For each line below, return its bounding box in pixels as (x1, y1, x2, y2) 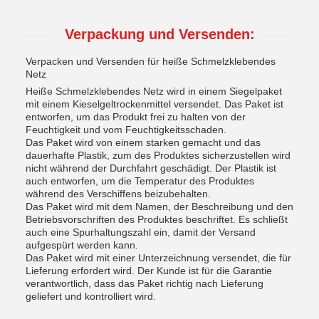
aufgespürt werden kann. (26, 239, 138, 251)
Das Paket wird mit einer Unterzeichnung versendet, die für (26, 252, 291, 263)
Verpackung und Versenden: (64, 26, 255, 42)
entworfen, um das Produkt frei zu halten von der (26, 111, 246, 122)
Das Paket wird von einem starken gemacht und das (26, 137, 261, 148)
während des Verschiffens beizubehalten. (26, 188, 211, 199)
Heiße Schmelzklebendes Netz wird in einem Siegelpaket (26, 85, 282, 97)
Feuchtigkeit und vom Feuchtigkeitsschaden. (26, 124, 226, 135)
